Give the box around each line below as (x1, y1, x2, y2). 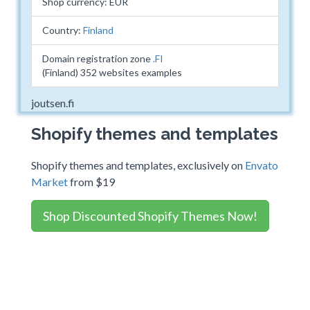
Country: (42, 24, 83, 36)
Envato (245, 158, 278, 172)
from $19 (68, 175, 115, 188)
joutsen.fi (31, 96, 75, 109)
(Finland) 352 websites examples (42, 66, 182, 78)
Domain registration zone (42, 53, 153, 64)
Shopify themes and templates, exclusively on (31, 158, 245, 172)
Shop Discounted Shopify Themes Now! (43, 208, 257, 224)
